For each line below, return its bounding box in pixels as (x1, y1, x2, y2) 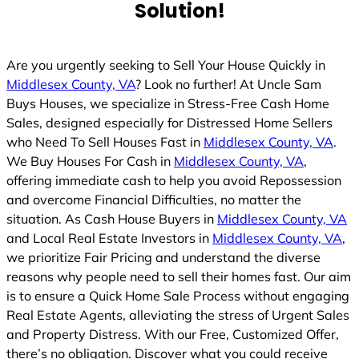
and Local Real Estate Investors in (6, 229, 212, 246)
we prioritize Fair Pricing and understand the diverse (6, 248, 321, 265)
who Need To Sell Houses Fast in (6, 133, 204, 150)
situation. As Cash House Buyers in (6, 210, 217, 227)
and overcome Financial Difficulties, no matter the (6, 191, 301, 208)
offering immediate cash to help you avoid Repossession (6, 171, 341, 188)
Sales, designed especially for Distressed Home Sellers (6, 114, 333, 131)
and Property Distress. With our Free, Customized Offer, (6, 325, 339, 342)
